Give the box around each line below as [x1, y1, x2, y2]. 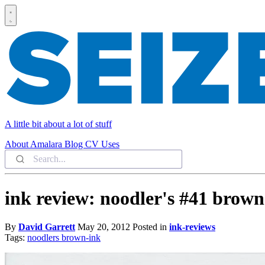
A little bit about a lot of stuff [5, 119, 112, 130]
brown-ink [62, 232, 101, 243]
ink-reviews [169, 221, 215, 232]
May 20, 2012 [77, 221, 130, 232]
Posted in [132, 221, 169, 232]
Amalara [30, 139, 64, 150]
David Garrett [18, 221, 75, 232]
